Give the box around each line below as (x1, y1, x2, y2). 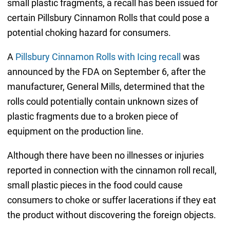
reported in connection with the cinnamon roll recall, (7, 165, 217, 176)
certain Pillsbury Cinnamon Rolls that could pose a (7, 12, 209, 24)
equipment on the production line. (7, 126, 144, 137)
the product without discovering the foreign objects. (7, 209, 216, 221)
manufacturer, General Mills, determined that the (7, 81, 205, 92)
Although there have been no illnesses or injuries (7, 150, 204, 161)
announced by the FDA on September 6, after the (7, 66, 206, 78)
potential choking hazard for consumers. (7, 27, 175, 39)
